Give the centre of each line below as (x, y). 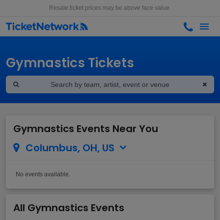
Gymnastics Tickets (70, 63)
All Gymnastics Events (69, 208)
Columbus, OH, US (68, 148)
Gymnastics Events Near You (86, 129)
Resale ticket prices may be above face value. (110, 8)
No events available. (43, 174)
